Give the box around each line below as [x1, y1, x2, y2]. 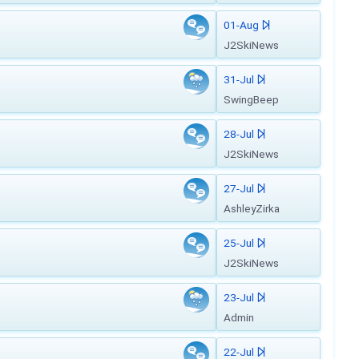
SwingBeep [224, 93, 279, 106]
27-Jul [224, 182, 256, 195]
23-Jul [224, 291, 256, 304]
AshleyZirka [224, 202, 280, 215]
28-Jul [224, 127, 256, 140]
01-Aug [224, 18, 261, 31]
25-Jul [224, 236, 256, 249]
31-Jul [224, 73, 256, 86]
